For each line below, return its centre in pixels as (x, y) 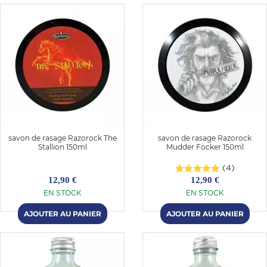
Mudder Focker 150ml (205, 147)
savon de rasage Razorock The (62, 138)
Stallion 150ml (62, 147)
